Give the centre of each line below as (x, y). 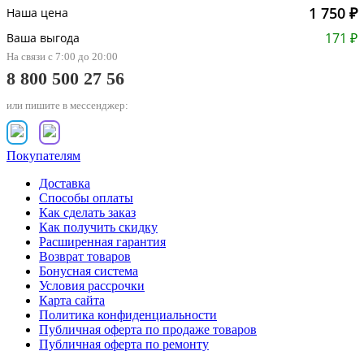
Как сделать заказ (87, 213)
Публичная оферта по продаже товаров (148, 330)
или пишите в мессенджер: (67, 106)
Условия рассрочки (92, 286)
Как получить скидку (98, 227)
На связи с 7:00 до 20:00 (62, 57)
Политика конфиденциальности (128, 315)
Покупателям (43, 156)
